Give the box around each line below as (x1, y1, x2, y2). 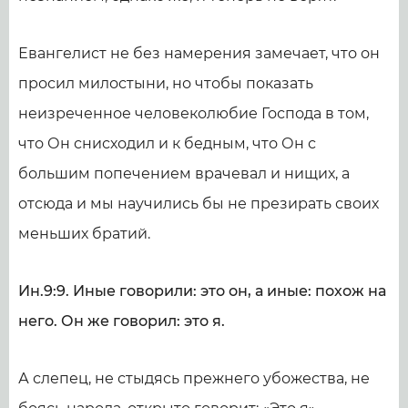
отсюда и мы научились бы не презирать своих (18, 195, 379, 212)
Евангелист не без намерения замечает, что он (18, 45, 380, 62)
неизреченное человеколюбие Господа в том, (18, 105, 369, 122)
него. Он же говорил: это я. (18, 312, 225, 330)
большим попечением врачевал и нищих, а (18, 165, 350, 182)
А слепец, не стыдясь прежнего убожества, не (18, 370, 370, 387)
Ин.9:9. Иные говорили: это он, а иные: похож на (18, 282, 386, 300)
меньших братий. (18, 225, 150, 242)
